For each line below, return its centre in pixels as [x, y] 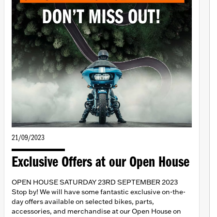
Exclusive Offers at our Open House [101, 163]
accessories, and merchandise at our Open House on [96, 211]
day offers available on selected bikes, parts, [83, 202]
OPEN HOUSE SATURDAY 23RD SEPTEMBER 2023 [95, 182]
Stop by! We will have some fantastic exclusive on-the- [99, 192]
